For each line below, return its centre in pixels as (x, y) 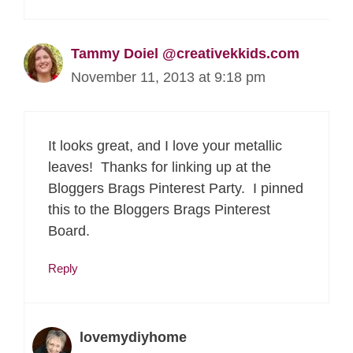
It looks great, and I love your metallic (165, 145)
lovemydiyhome (133, 337)
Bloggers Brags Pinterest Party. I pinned (176, 188)
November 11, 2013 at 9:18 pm (168, 77)
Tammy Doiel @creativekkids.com (185, 53)
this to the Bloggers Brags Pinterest (159, 209)
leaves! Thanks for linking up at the (160, 167)
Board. (69, 230)
